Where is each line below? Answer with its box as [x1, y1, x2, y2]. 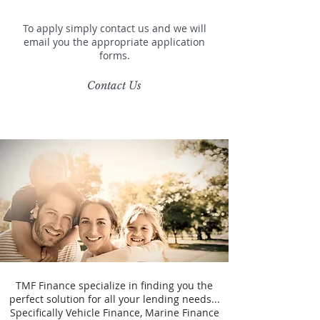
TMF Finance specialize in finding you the [16, 279, 213, 292]
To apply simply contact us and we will [22, 21, 206, 35]
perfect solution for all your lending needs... [9, 292, 220, 306]
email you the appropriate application [24, 35, 205, 49]
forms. [99, 49, 130, 62]
